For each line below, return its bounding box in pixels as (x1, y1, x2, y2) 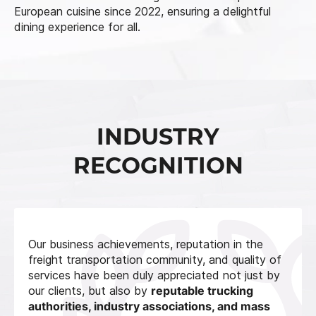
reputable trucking (151, 283, 253, 298)
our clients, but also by (28, 283, 151, 298)
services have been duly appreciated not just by (28, 267, 280, 282)
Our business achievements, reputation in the (28, 236, 263, 251)
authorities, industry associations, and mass (28, 298, 270, 313)
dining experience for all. (14, 19, 140, 34)
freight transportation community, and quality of (28, 252, 281, 267)
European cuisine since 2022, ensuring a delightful (14, 4, 271, 18)
